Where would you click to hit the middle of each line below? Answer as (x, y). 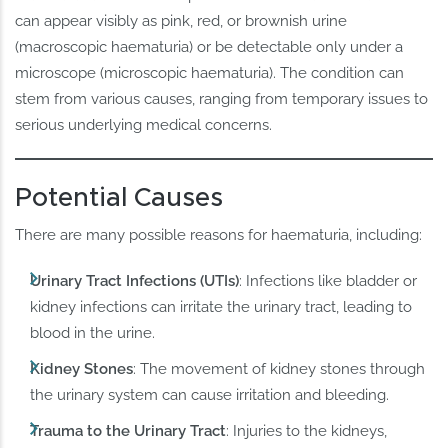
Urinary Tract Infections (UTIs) (135, 281)
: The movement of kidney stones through (279, 369)
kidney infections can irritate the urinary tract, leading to (221, 307)
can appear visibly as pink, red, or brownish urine (181, 20)
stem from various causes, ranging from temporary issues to (222, 98)
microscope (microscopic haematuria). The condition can (210, 72)
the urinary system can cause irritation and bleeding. (210, 395)
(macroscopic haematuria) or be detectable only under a (209, 46)
